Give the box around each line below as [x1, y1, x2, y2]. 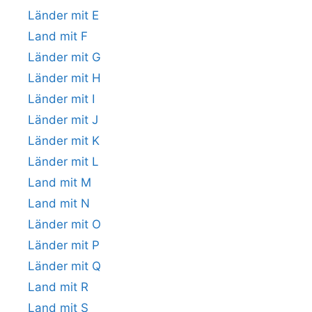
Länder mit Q [28, 259, 101, 273]
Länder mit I [28, 92, 95, 106]
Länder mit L [28, 155, 99, 169]
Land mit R [28, 280, 88, 294]
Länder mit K [28, 134, 100, 148]
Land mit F [28, 29, 88, 43]
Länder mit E [28, 8, 99, 22]
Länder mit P [28, 238, 100, 252]
